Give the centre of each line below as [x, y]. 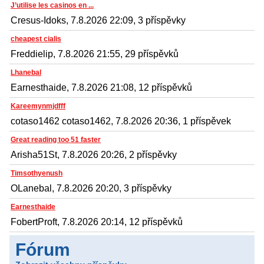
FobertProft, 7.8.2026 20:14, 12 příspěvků [97, 222]
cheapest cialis [36, 39]
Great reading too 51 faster [56, 139]
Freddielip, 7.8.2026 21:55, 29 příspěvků [95, 54]
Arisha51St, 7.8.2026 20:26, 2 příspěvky [94, 154]
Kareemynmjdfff [38, 106]
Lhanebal [26, 72]
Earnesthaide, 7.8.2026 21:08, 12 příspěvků [101, 87]
